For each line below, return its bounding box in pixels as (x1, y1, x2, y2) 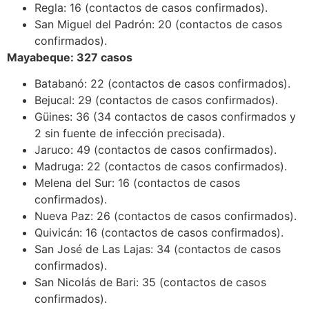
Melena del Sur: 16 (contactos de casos (34, 176, 240, 190)
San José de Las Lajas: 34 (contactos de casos (34, 242, 281, 257)
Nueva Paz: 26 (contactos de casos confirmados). (34, 209, 297, 223)
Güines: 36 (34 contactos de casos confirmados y (34, 110, 296, 124)
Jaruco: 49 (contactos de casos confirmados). (34, 143, 277, 157)
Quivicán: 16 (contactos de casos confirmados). (34, 226, 283, 240)
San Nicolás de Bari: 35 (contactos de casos (34, 275, 266, 290)
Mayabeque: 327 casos (7, 50, 132, 64)
